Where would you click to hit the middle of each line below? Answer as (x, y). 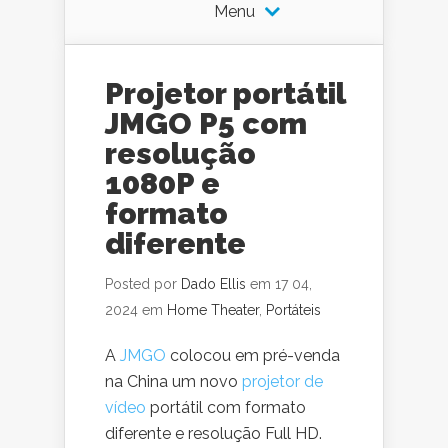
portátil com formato (226, 407)
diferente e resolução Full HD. (213, 433)
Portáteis (293, 310)
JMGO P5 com (206, 123)
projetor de (282, 381)
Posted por (143, 284)
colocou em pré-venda (253, 355)
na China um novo (173, 381)
